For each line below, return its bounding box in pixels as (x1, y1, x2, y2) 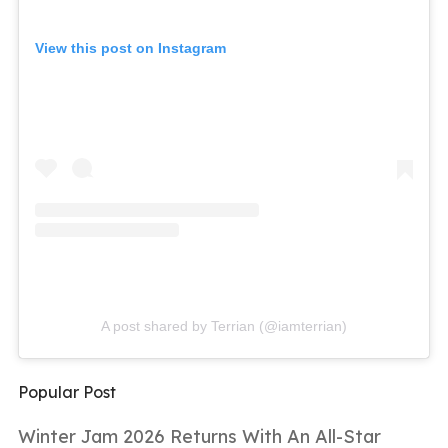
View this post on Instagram (35, 40, 226, 57)
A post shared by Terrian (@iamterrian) (101, 318, 347, 335)
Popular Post (18, 382, 116, 403)
